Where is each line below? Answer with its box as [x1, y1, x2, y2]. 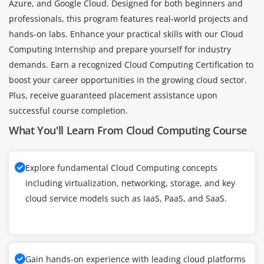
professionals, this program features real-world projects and [9, 12, 248, 24]
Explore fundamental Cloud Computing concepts [25, 161, 217, 173]
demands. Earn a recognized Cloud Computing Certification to [9, 58, 253, 70]
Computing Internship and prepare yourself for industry [9, 43, 231, 55]
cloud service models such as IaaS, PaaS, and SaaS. [25, 192, 227, 204]
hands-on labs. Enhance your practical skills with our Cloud [9, 28, 243, 39]
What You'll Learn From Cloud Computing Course [9, 123, 247, 137]
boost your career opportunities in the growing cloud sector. [9, 74, 247, 85]
